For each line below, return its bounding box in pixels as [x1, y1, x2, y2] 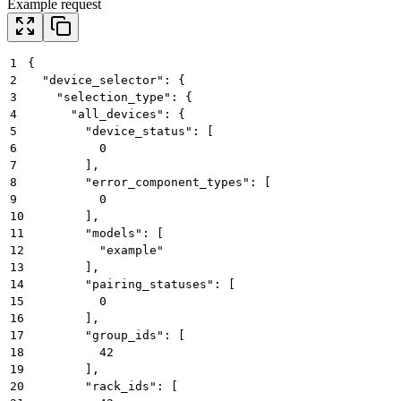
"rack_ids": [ [28, 380, 178, 394]
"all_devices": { [28, 107, 185, 122]
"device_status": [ [28, 124, 214, 139]
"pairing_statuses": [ [28, 277, 235, 292]
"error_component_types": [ [28, 175, 271, 190]
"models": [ [28, 226, 164, 241]
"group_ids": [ [28, 328, 185, 343]
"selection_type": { [28, 90, 192, 105]
